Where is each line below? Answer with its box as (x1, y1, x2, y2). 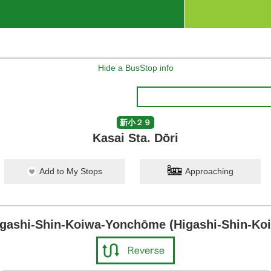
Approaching (185, 166, 233, 176)
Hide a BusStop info (97, 63, 174, 73)
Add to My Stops (39, 166, 102, 176)
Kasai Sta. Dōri (93, 131, 178, 145)
